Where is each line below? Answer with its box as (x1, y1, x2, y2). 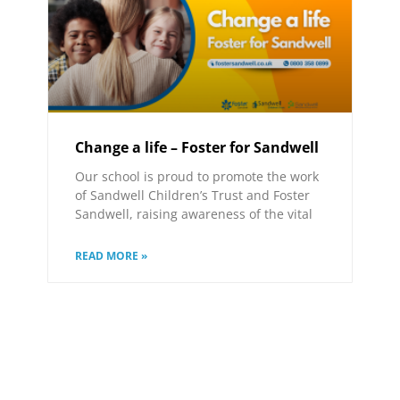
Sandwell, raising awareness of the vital (75, 204, 313, 222)
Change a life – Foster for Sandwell (75, 137, 320, 157)
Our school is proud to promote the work (75, 167, 320, 185)
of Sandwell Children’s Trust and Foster (75, 186, 311, 204)
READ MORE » (75, 247, 148, 263)
